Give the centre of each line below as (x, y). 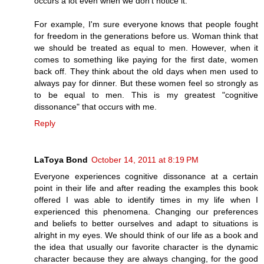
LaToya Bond (61, 159)
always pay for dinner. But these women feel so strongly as (146, 83)
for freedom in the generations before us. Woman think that (146, 36)
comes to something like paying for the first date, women (146, 59)
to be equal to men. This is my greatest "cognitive (146, 95)
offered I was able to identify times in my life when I (146, 199)
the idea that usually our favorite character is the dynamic (146, 247)
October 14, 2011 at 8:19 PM (145, 159)
